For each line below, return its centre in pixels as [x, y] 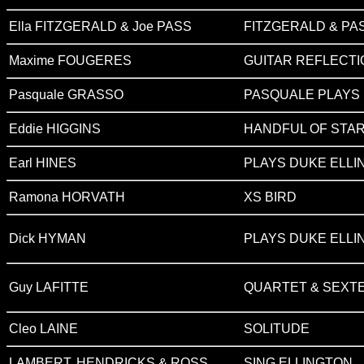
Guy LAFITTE [49, 287]
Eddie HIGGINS [55, 129]
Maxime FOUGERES [70, 61]
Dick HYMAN [48, 238]
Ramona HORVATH [67, 197]
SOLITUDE [277, 329]
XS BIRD [270, 197]
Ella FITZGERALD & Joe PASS [100, 26]
